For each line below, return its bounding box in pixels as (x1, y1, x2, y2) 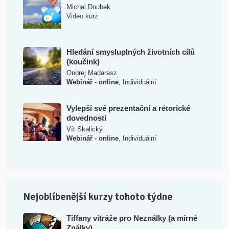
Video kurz (66, 12, 98, 20)
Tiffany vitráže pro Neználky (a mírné (66, 214, 197, 223)
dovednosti (66, 113, 106, 123)
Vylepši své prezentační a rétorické (66, 104, 190, 113)
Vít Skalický (66, 125, 103, 133)
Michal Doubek (66, 3, 110, 11)
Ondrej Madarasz (66, 69, 117, 77)
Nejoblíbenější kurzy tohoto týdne (23, 190, 173, 203)
